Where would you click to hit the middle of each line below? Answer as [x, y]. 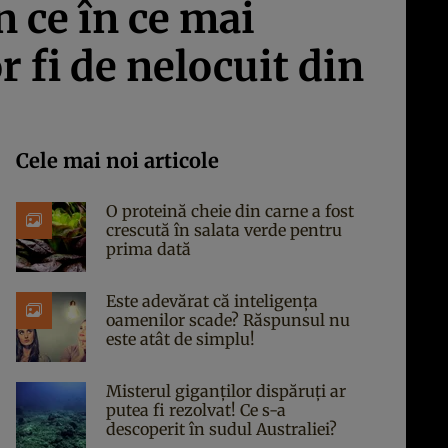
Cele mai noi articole [117, 160]
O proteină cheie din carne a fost [230, 211]
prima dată [148, 249]
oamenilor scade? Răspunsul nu [228, 320]
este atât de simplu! [180, 339]
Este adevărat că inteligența [212, 301]
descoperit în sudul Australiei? [221, 429]
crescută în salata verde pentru [224, 230]
